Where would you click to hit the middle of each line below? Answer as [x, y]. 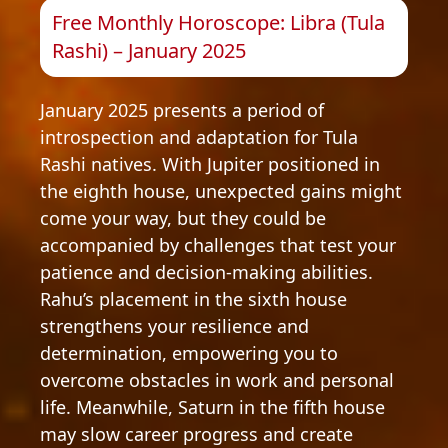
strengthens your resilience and [174, 326]
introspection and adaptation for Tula [199, 137]
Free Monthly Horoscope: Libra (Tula [218, 22]
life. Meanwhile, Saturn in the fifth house [212, 407]
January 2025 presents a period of [182, 110]
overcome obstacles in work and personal [217, 380]
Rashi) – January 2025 [149, 50]
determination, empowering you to [189, 353]
